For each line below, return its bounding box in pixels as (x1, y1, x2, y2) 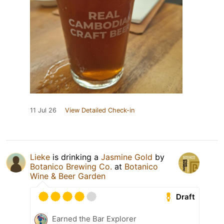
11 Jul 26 (30, 106, 56, 114)
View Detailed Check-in (65, 106, 134, 114)
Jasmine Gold (101, 152, 152, 162)
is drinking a (50, 152, 101, 162)
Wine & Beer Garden (30, 171, 105, 181)
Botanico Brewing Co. (30, 161, 112, 172)
